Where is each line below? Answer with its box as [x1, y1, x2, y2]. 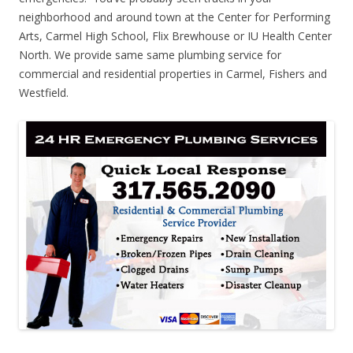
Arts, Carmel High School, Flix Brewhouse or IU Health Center [19, 28, 332, 44]
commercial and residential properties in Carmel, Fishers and [19, 66, 327, 82]
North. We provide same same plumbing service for [19, 47, 281, 63]
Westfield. [19, 85, 69, 101]
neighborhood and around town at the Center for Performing [19, 9, 330, 25]
